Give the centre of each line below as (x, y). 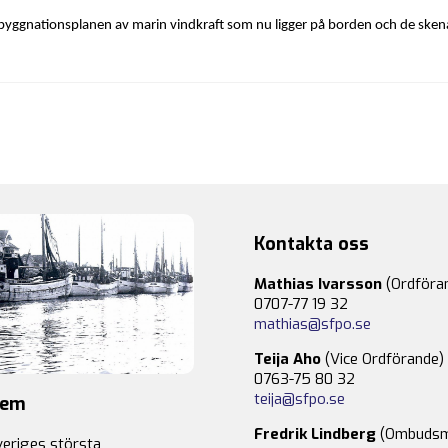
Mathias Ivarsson (318, 284)
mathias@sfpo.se (312, 324)
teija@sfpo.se (299, 399)
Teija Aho (287, 359)
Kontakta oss (311, 244)
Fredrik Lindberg (315, 434)
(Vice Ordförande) (382, 359)
